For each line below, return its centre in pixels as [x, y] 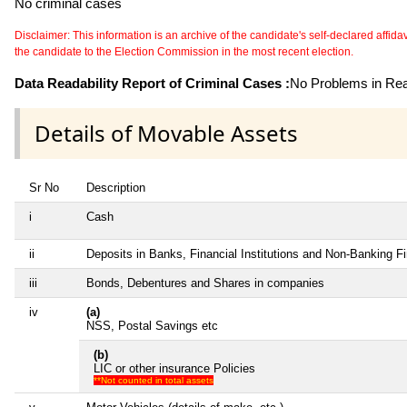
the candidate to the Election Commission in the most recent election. [184, 51]
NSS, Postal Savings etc [152, 326]
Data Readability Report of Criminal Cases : [152, 83]
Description [116, 188]
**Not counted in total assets [154, 381]
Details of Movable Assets [166, 134]
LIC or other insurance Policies [174, 369]
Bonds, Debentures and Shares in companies [205, 283]
